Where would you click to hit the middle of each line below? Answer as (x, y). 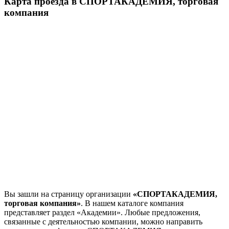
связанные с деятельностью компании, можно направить (103, 222)
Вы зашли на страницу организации (68, 194)
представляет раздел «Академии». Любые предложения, (102, 213)
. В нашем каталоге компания (132, 203)
